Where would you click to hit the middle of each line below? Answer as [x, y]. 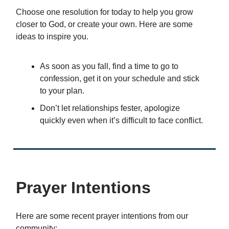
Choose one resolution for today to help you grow [105, 12]
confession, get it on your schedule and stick [120, 79]
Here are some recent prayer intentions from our [102, 216]
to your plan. [62, 91]
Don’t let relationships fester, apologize [110, 108]
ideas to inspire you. [52, 37]
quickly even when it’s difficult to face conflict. [121, 121]
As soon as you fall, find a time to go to [109, 66]
